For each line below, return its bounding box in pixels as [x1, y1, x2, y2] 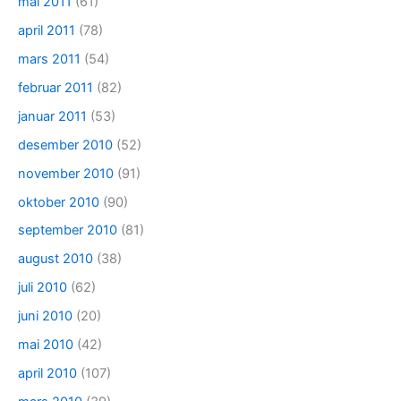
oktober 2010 [18, 193, 99, 210]
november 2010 [18, 165, 114, 182]
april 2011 [18, 21, 75, 38]
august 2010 [18, 251, 93, 268]
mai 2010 [18, 337, 73, 354]
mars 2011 [18, 50, 81, 67]
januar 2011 [18, 107, 87, 124]
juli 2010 [18, 279, 67, 296]
